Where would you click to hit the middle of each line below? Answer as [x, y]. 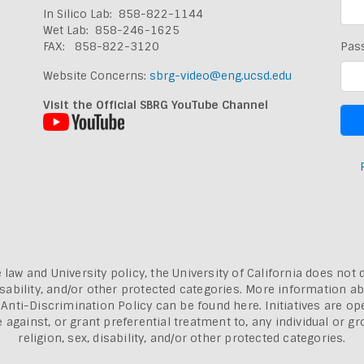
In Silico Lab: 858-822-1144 [123, 13]
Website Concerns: [96, 75]
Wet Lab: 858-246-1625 [111, 30]
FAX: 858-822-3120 [101, 46]
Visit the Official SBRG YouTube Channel [155, 104]
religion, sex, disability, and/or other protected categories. [182, 338]
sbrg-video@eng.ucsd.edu [220, 75]
